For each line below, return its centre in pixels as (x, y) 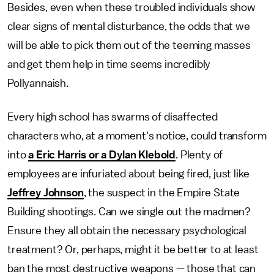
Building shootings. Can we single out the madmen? (129, 212)
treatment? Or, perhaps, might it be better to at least (133, 250)
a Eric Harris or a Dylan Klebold (102, 155)
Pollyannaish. (38, 83)
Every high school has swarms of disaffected (113, 117)
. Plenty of (199, 155)
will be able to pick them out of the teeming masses (129, 45)
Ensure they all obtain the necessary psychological (127, 231)
